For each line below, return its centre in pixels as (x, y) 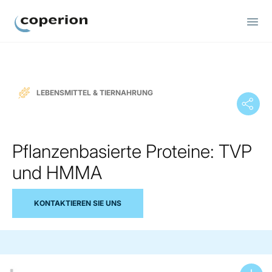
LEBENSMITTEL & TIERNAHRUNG (95, 93)
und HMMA (57, 172)
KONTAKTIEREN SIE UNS (78, 203)
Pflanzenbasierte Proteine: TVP (132, 151)
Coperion (35, 39)
